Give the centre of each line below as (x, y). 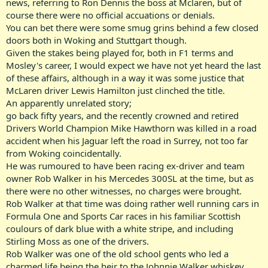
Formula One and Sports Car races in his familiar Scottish (123, 216)
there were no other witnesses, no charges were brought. (124, 191)
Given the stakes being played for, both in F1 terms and (120, 52)
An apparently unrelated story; (69, 103)
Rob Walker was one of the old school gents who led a (117, 253)
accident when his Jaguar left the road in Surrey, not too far (127, 140)
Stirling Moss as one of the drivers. (77, 241)
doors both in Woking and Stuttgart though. (96, 40)
